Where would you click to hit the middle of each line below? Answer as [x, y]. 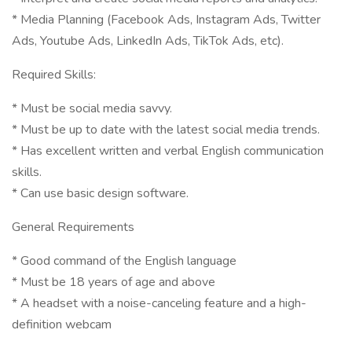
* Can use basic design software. [100, 193]
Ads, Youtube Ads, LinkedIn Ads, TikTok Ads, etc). [148, 41]
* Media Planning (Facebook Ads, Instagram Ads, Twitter [166, 20]
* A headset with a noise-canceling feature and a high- [159, 303]
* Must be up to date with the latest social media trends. [166, 130]
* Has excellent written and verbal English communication [168, 151]
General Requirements [73, 227]
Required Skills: [54, 75]
